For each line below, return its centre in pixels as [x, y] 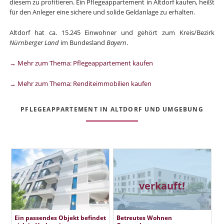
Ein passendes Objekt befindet [60, 217]
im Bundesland [82, 42]
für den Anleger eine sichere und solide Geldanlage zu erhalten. [102, 12]
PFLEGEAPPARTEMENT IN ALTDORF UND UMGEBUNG [112, 109]
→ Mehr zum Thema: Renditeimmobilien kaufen [80, 83]
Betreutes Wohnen [144, 217]
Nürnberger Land [34, 42]
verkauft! [162, 185]
